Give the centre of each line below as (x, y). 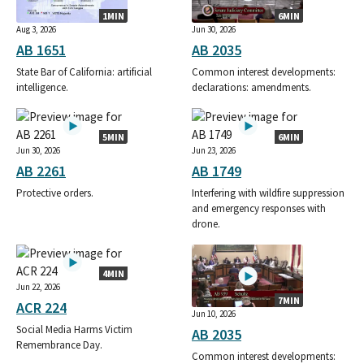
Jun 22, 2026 (38, 287)
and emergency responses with (259, 209)
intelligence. (42, 88)
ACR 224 (41, 308)
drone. (206, 224)
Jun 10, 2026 (214, 314)
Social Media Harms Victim (74, 330)
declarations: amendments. (251, 88)
